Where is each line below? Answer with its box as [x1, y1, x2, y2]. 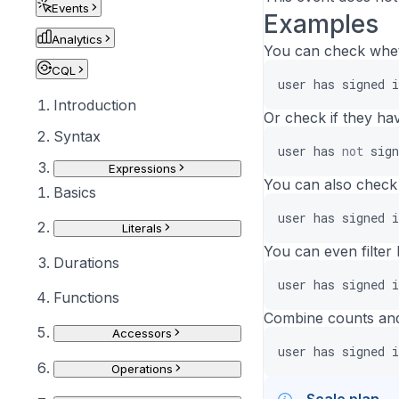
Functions [53, 289, 119, 306]
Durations [53, 254, 119, 272]
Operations [111, 362, 173, 376]
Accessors [112, 326, 172, 340]
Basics [53, 183, 96, 201]
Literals [122, 221, 162, 235]
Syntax [53, 127, 101, 145]
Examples [264, 9, 379, 39]
